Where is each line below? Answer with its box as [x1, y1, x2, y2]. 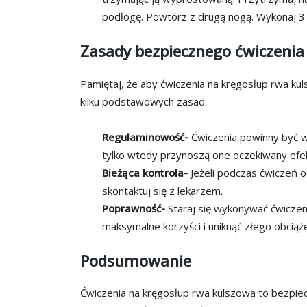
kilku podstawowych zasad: [80, 94, 207, 108]
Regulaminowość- [102, 130, 188, 144]
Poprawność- [102, 201, 165, 215]
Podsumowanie [80, 249, 191, 271]
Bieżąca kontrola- [102, 165, 188, 180]
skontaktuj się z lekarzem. [102, 183, 223, 197]
